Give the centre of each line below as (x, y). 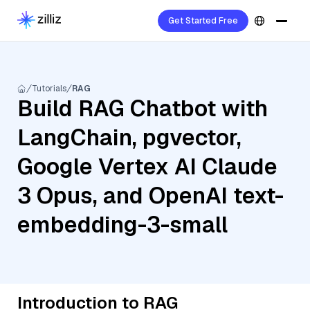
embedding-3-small (122, 225)
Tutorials (49, 89)
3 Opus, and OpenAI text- (151, 195)
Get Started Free (203, 21)
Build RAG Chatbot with (143, 108)
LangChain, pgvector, (129, 137)
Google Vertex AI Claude (147, 166)
